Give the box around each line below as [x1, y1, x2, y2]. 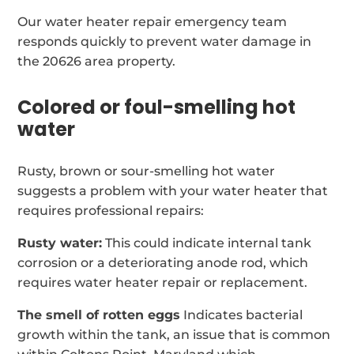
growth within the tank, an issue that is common [17, 326, 331, 342]
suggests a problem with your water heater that [17, 183, 329, 198]
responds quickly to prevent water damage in [17, 33, 312, 49]
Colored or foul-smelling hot [17, 93, 296, 120]
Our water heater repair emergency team [17, 13, 288, 29]
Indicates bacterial [180, 307, 303, 322]
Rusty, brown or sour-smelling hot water [17, 163, 276, 179]
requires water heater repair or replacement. [17, 274, 308, 290]
